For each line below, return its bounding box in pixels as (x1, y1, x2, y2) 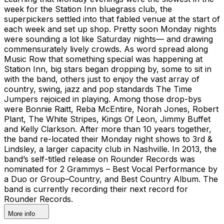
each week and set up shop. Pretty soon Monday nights (4, 23, 216, 34)
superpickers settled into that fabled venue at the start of (4, 13, 220, 24)
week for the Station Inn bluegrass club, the (4, 3, 172, 14)
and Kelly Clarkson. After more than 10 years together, (4, 123, 211, 134)
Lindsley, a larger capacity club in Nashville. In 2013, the (4, 143, 216, 154)
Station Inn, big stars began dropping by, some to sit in (4, 63, 211, 74)
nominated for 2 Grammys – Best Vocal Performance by (4, 163, 217, 174)
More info (8, 209, 35, 217)
